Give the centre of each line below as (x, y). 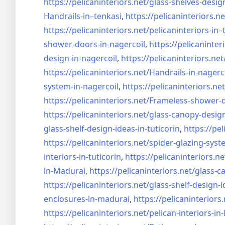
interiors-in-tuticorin (82, 157)
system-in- (63, 86)
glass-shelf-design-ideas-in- (95, 129)
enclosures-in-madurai (87, 199)
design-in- (63, 58)
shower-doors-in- (77, 44)
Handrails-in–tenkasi (83, 16)
